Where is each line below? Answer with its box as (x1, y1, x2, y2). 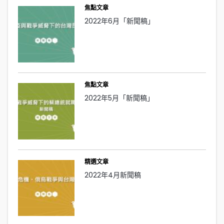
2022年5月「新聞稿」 (84, 92, 154, 103)
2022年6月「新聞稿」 (84, 15, 154, 26)
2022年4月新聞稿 (84, 169, 141, 180)
